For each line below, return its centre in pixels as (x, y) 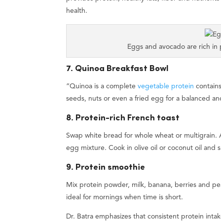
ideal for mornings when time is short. (125, 198)
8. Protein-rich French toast (123, 118)
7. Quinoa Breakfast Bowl (118, 69)
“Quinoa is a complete (102, 86)
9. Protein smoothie (106, 168)
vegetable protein (166, 86)
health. (77, 11)
